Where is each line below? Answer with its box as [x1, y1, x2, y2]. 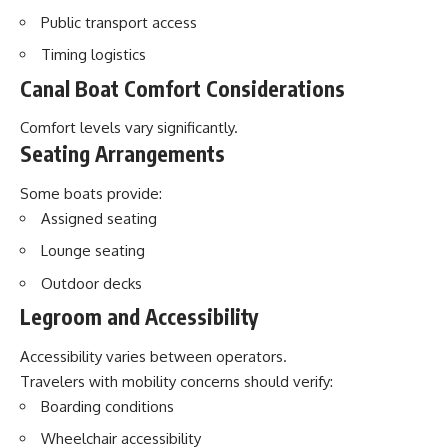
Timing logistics [41, 45, 146, 64]
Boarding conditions [41, 396, 174, 416]
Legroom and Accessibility [20, 303, 258, 330]
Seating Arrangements [20, 140, 225, 167]
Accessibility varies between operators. [20, 346, 287, 366]
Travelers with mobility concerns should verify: [20, 371, 333, 391]
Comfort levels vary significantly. [20, 118, 238, 137]
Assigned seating [41, 208, 157, 228]
